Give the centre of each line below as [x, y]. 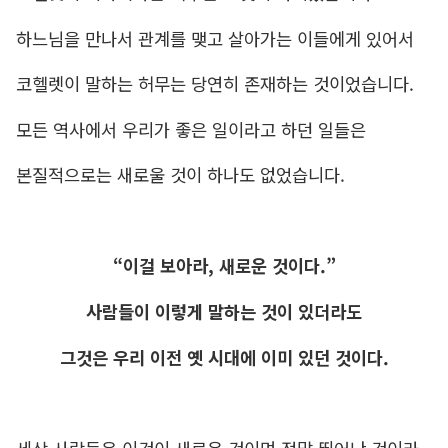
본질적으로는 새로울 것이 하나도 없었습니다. [180, 175]
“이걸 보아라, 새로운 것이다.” [224, 266]
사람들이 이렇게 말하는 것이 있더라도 [224, 312]
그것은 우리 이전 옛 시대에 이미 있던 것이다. [224, 357]
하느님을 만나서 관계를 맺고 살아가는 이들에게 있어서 [214, 38]
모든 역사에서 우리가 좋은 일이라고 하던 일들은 [190, 129]
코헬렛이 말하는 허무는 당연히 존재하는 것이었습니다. [214, 84]
